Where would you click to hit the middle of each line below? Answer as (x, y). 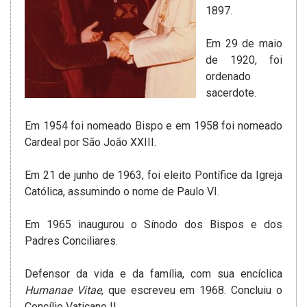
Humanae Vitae (63, 291)
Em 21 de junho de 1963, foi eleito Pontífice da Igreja (153, 175)
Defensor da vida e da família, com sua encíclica (153, 274)
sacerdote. (231, 93)
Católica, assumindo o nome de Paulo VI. (122, 192)
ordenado (228, 77)
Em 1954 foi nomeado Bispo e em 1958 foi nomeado (153, 126)
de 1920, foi (244, 60)
